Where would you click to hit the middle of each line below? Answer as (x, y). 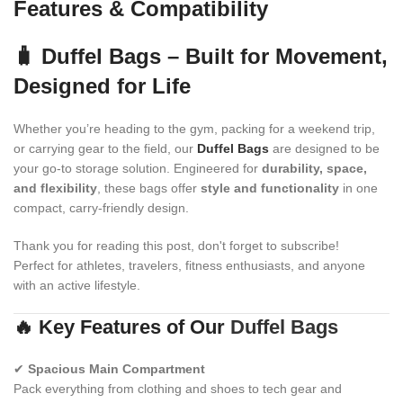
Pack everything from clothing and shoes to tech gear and (178, 388)
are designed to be (324, 148)
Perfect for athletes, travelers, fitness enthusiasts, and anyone (189, 265)
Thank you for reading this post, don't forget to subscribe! (176, 245)
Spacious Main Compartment (116, 368)
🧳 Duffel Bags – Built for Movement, (201, 56)
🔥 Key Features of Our (122, 327)
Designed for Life (102, 85)
